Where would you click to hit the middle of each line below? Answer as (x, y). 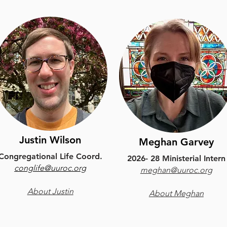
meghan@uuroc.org (176, 170)
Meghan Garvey (176, 142)
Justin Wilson (50, 140)
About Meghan (176, 193)
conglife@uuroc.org (50, 168)
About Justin (50, 191)
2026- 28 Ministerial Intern (176, 158)
